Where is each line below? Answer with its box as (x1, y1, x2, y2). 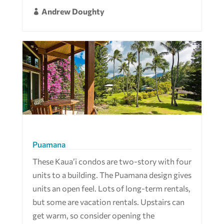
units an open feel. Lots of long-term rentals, (32, 183, 190, 193)
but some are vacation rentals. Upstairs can (32, 197, 184, 207)
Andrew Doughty (41, 6, 104, 16)
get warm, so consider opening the (32, 210, 154, 220)
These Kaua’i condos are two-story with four (32, 156, 191, 166)
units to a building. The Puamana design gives (32, 170, 191, 180)
